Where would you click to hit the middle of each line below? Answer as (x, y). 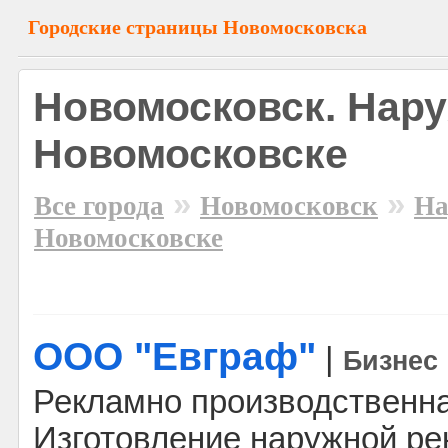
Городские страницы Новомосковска (197, 27)
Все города (99, 206)
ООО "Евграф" (174, 356)
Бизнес (390, 361)
